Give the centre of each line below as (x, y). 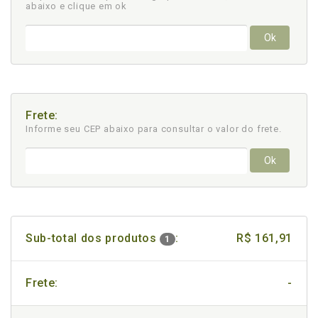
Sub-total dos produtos (93, 238)
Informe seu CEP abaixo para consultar (116, 129)
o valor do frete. (244, 129)
